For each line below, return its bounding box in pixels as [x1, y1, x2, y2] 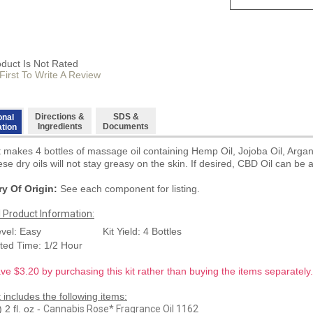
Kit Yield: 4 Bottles [103, 225, 182, 237]
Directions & [35, 111, 85, 122]
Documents [103, 121, 149, 131]
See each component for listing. [57, 182, 200, 194]
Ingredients [37, 121, 82, 131]
